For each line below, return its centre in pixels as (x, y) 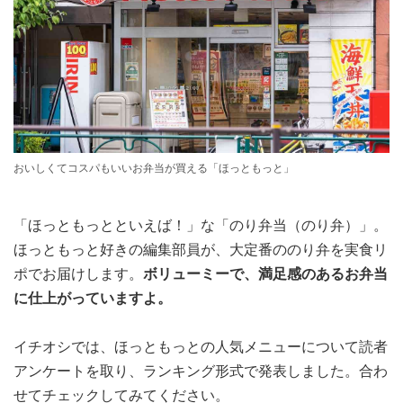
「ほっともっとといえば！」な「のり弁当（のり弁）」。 (201, 226)
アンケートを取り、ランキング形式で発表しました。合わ (201, 372)
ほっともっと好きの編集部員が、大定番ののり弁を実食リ (201, 250)
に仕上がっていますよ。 (93, 299)
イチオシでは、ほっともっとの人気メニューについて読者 (201, 347)
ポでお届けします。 (78, 274)
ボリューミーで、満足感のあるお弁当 (265, 274)
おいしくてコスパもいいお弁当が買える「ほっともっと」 (154, 169)
